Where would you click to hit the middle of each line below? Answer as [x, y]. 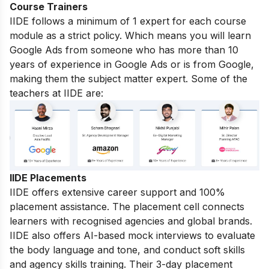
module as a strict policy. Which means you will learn [130, 35]
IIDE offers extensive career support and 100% [117, 192]
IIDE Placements [48, 178]
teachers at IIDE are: [56, 93]
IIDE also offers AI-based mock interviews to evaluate [132, 236]
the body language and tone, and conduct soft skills [127, 250]
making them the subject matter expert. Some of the [128, 78]
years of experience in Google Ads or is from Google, [132, 64]
